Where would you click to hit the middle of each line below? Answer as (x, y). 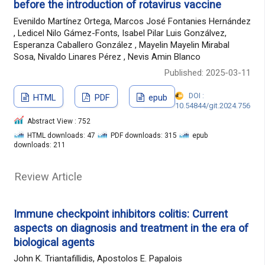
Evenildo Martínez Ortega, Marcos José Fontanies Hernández (132, 21)
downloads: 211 (39, 145)
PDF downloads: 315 (144, 135)
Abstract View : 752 (59, 121)
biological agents (54, 242)
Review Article (48, 176)
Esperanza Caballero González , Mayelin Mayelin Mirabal (121, 45)
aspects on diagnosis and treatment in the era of (131, 228)
